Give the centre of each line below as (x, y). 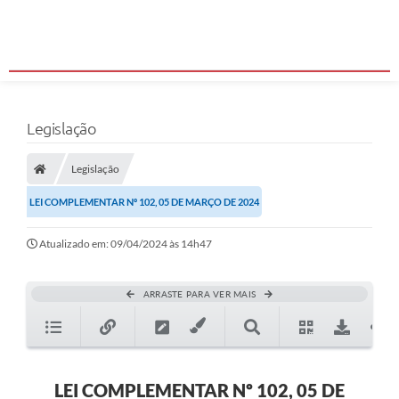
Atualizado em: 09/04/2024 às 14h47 (126, 244)
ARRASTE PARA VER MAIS (199, 294)
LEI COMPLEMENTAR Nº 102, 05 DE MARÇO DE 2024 (144, 202)
